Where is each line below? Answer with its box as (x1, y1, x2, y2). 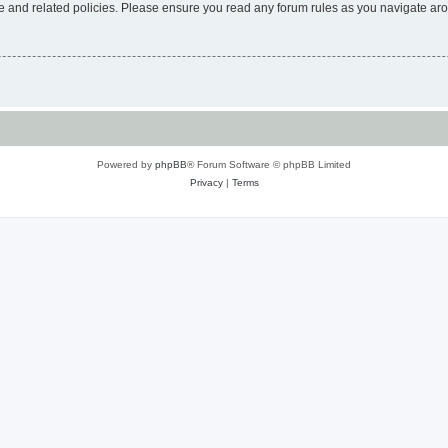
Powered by (97, 158, 155, 170)
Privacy (189, 176, 223, 188)
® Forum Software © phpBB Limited (187, 158, 351, 170)
